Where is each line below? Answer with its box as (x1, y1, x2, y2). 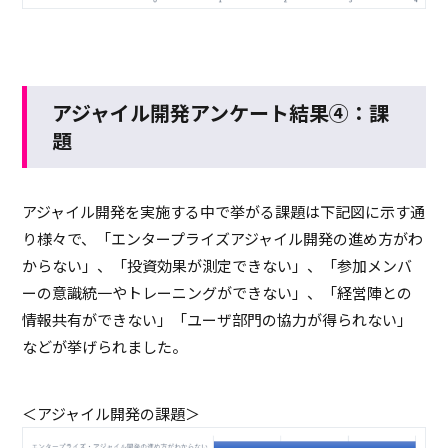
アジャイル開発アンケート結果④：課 (52, 97, 390, 127)
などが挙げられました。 (22, 335, 188, 357)
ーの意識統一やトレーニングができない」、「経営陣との (22, 281, 413, 303)
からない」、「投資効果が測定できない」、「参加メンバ (22, 254, 413, 276)
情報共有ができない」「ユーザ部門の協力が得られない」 (22, 308, 413, 330)
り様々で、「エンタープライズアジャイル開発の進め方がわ (22, 227, 424, 249)
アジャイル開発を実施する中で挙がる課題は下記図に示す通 (22, 200, 426, 222)
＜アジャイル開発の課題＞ (22, 402, 201, 424)
